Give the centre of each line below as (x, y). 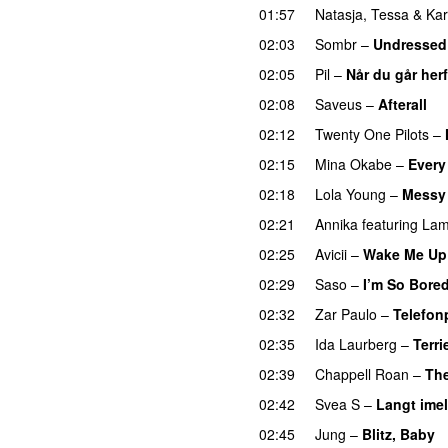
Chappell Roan (362, 373)
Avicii (331, 253)
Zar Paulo (346, 313)
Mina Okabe (353, 163)
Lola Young (350, 193)
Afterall (402, 103)
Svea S (337, 403)
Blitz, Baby (398, 433)
